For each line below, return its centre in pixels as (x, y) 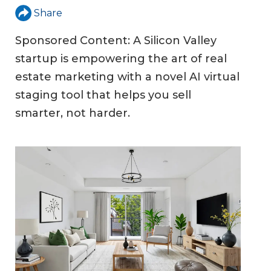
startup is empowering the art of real (121, 59)
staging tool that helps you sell (103, 95)
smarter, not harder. (73, 113)
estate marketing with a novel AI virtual (127, 77)
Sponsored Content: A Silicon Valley (116, 41)
